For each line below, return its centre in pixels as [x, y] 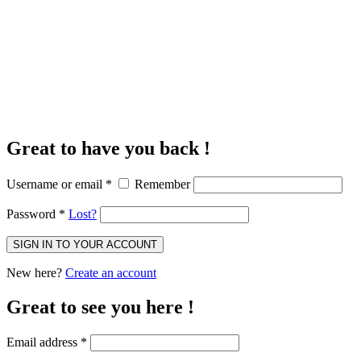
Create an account [111, 272]
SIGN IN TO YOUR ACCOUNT [85, 244]
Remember [162, 184]
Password [33, 214]
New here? [36, 272]
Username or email [56, 184]
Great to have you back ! [108, 148]
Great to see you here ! [100, 307]
